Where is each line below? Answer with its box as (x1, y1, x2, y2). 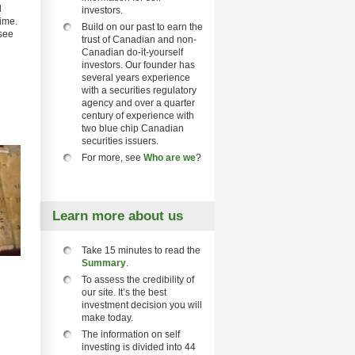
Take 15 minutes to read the (82, 245, 200, 256)
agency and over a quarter (82, 97, 195, 109)
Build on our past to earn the (82, 21, 203, 32)
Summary (82, 258, 126, 269)
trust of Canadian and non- (82, 34, 197, 45)
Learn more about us (52, 208, 183, 223)
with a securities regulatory (82, 85, 197, 96)
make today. (82, 312, 133, 323)
